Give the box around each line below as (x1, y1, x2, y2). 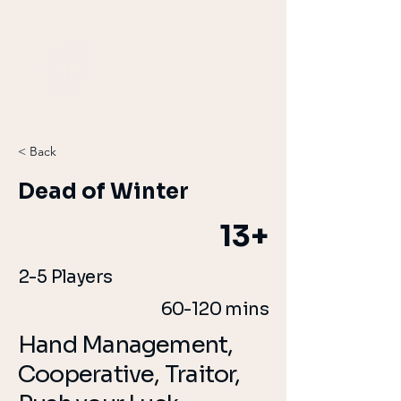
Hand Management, (18, 330, 234, 360)
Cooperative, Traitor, (18, 360, 241, 389)
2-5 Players (18, 266, 113, 288)
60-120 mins (160, 298, 269, 320)
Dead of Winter (18, 178, 189, 205)
